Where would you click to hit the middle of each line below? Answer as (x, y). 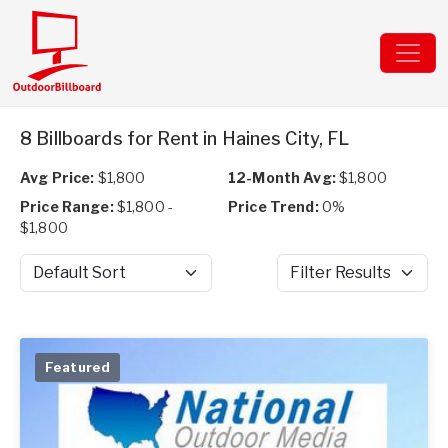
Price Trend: (273, 206)
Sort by (43, 282)
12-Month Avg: (282, 177)
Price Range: (67, 206)
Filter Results (321, 282)
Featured (78, 367)
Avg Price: (57, 177)
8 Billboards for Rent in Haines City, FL (185, 138)
